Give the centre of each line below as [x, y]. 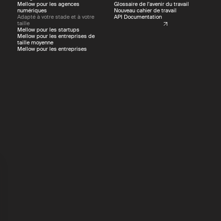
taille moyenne [35, 43]
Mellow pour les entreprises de [56, 36]
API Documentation [138, 17]
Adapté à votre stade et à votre [55, 17]
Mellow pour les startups [48, 30]
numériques [32, 11]
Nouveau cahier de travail [146, 11]
